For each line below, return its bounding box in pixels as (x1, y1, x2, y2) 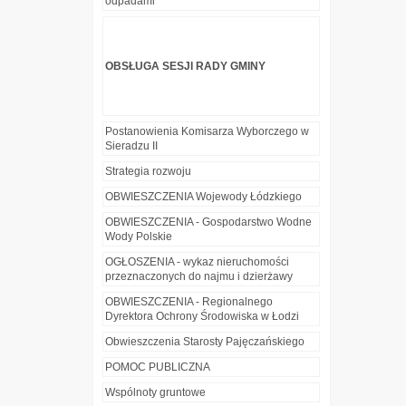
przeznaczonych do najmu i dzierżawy (105, 270, 293, 284)
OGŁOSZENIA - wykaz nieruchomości (105, 256, 289, 269)
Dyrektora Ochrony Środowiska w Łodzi (105, 310, 299, 324)
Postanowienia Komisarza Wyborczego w (105, 125, 309, 139)
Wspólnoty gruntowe (105, 386, 206, 400)
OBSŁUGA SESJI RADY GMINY (105, 60, 266, 73)
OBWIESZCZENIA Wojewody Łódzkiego (105, 190, 302, 204)
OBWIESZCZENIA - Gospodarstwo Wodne (105, 216, 312, 229)
